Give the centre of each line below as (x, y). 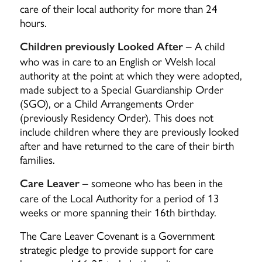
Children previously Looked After (101, 46)
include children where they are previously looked (129, 131)
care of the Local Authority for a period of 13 (119, 198)
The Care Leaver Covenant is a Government (117, 235)
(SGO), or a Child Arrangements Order (106, 103)
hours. (33, 22)
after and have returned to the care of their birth (127, 145)
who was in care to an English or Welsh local (118, 61)
